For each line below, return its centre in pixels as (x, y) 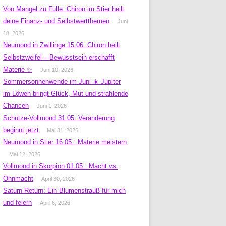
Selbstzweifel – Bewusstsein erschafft (59, 57)
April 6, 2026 (55, 203)
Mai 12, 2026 (25, 154)
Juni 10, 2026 (57, 70)
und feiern (17, 203)
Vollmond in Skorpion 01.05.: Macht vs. (61, 166)
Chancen (16, 106)
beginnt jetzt (21, 130)
